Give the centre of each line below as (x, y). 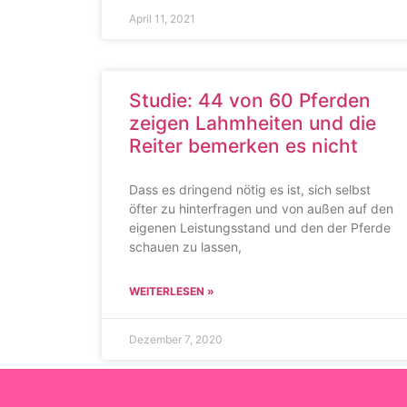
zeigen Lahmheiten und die (253, 123)
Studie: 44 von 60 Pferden (250, 100)
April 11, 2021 (162, 19)
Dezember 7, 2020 (176, 339)
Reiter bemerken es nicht (243, 146)
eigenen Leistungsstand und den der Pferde (260, 228)
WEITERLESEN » (172, 291)
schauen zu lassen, (185, 247)
